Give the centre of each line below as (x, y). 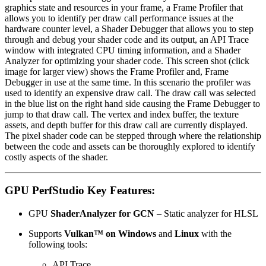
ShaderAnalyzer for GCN (102, 214)
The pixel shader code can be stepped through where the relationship (133, 135)
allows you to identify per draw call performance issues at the (119, 18)
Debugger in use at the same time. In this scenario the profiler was (128, 82)
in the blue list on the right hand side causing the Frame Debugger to (132, 103)
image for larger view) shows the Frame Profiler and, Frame (117, 71)
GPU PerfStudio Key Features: (80, 191)
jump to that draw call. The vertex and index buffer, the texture (122, 114)
